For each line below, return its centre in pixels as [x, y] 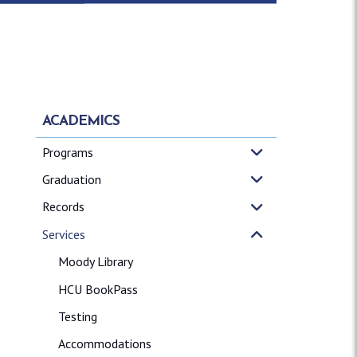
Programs [67, 152]
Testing [77, 317]
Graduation [71, 180]
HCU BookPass [98, 289]
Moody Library [95, 262]
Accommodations [104, 344]
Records [63, 207]
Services [63, 234]
